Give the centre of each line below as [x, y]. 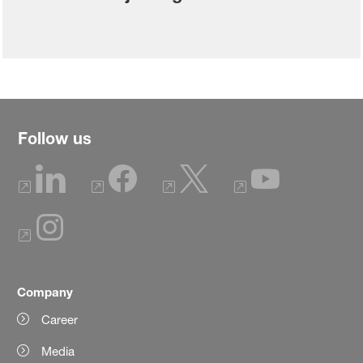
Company [45, 291]
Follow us [55, 138]
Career [60, 319]
